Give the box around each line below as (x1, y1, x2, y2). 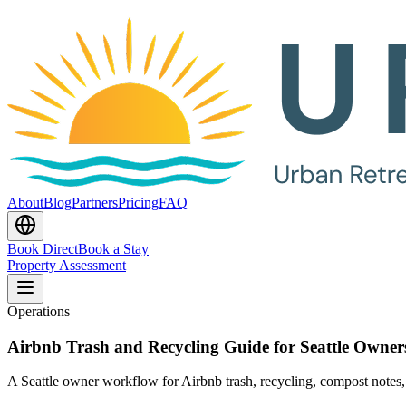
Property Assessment (7, 257, 126, 273)
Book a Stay (78, 241, 149, 256)
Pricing (118, 195, 159, 210)
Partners (72, 195, 118, 210)
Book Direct (7, 241, 78, 256)
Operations (7, 304, 70, 319)
